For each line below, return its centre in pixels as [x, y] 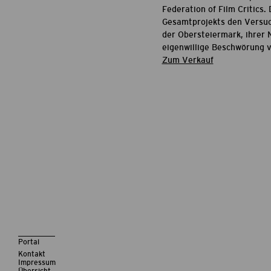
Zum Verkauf [188, 60]
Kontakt [32, 254]
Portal [29, 242]
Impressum [37, 263]
